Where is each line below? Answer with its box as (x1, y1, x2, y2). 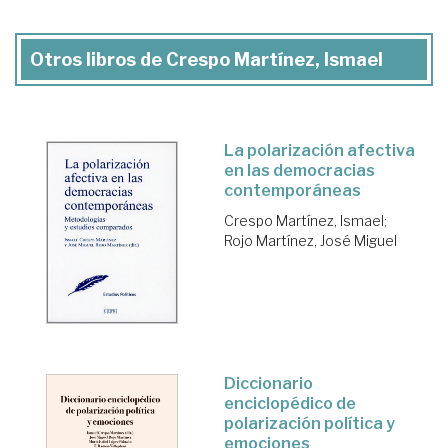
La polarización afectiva (224, 140, 415, 160)
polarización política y (224, 413, 395, 433)
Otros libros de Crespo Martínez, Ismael (30, 48, 383, 70)
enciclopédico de (224, 393, 356, 413)
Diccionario (224, 373, 313, 393)
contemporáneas (224, 180, 361, 200)
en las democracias (224, 160, 375, 180)
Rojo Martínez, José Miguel (224, 231, 397, 249)
